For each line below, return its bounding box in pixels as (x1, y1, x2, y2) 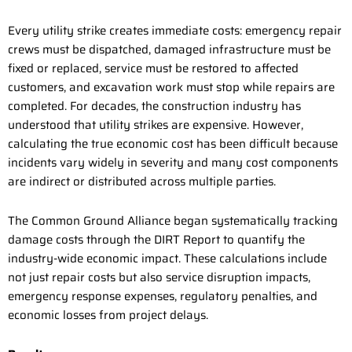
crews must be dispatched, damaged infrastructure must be (8, 39, 331, 59)
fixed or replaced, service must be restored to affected (8, 58, 299, 78)
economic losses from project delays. (8, 306, 208, 325)
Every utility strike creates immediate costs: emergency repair (8, 20, 342, 40)
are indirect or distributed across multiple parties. (8, 171, 276, 191)
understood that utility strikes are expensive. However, (8, 115, 303, 134)
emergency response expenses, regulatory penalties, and (8, 287, 317, 306)
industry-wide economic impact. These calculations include (8, 249, 327, 269)
